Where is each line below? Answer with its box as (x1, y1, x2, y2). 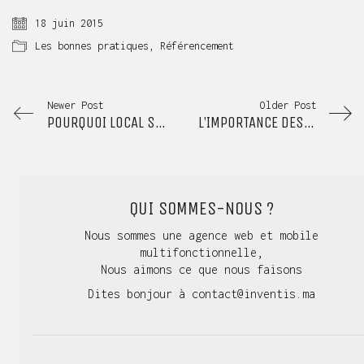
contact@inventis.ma (192, 287, 315, 301)
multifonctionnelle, (140, 245, 263, 259)
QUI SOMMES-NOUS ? (129, 198, 274, 220)
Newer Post (47, 98, 104, 111)
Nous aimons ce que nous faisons (101, 262, 302, 276)
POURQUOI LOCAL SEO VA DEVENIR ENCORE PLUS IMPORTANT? (155, 113, 166, 132)
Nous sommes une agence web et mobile (84, 227, 318, 242)
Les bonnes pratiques (35, 39, 149, 52)
